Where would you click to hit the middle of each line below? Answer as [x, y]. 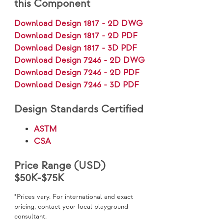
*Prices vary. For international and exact [74, 197]
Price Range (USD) [60, 166]
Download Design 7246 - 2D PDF [77, 73]
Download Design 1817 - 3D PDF [76, 48]
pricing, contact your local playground [71, 207]
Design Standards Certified [79, 110]
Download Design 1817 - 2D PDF [76, 36]
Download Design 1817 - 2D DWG [79, 24]
